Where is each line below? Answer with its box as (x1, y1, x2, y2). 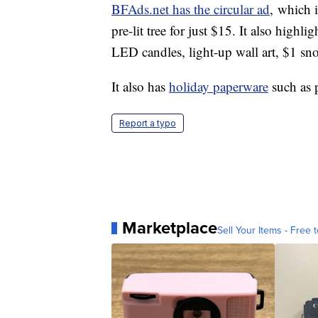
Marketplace (122, 215, 217, 241)
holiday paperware (169, 77, 268, 96)
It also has (111, 77, 169, 96)
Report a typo (119, 118, 176, 129)
